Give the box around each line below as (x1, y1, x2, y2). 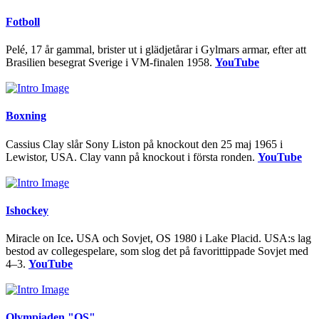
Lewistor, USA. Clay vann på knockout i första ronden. (6, 150, 258, 163)
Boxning (6, 110, 46, 122)
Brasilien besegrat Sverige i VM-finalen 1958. (6, 56, 215, 69)
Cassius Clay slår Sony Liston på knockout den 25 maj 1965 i (6, 137, 283, 150)
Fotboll (6, 15, 40, 28)
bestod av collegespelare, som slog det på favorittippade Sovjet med (6, 245, 308, 258)
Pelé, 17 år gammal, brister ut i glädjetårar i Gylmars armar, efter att (6, 43, 306, 56)
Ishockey (6, 204, 48, 216)
